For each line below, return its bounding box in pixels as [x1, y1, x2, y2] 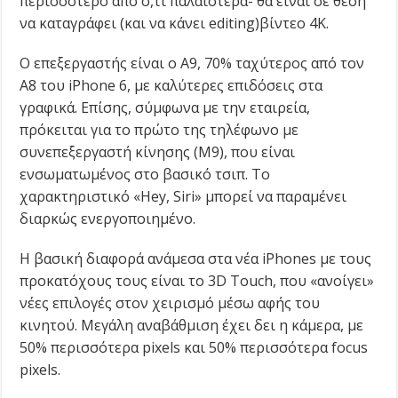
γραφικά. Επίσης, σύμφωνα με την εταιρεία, [20, 97, 311, 117]
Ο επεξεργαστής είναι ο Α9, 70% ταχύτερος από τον [20, 52, 365, 73]
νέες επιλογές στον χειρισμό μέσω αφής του [20, 292, 321, 313]
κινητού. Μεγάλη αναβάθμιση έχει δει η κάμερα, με [20, 314, 364, 335]
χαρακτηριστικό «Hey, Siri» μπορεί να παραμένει [20, 186, 347, 206]
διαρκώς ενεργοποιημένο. [20, 208, 196, 228]
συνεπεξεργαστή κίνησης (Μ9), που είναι [20, 141, 296, 162]
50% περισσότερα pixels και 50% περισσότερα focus [20, 337, 369, 357]
